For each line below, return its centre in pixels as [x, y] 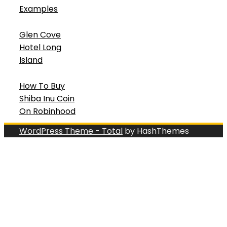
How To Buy [42, 86]
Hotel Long [40, 47]
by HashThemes [156, 131]
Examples [39, 9]
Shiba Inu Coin [47, 98]
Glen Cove [40, 34]
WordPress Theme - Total [71, 131]
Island [31, 60]
